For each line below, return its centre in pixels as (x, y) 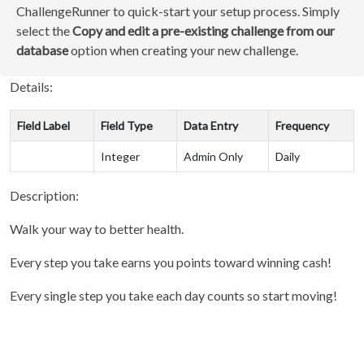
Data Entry (211, 126)
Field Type (127, 126)
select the (44, 30)
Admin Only (213, 156)
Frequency (302, 126)
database (42, 50)
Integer (120, 156)
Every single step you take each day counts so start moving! (173, 295)
